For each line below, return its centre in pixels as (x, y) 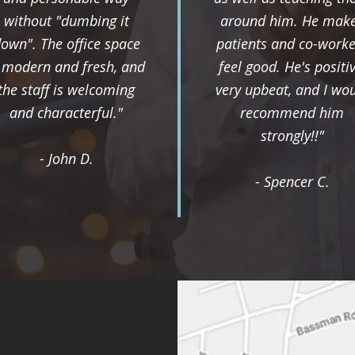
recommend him (292, 112)
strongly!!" (292, 135)
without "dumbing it (66, 20)
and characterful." (66, 112)
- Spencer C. (292, 181)
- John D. (66, 158)
